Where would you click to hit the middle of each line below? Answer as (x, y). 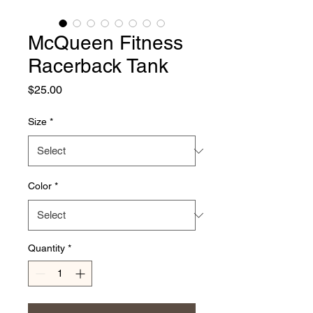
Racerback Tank (98, 66)
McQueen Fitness (105, 43)
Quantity (46, 248)
